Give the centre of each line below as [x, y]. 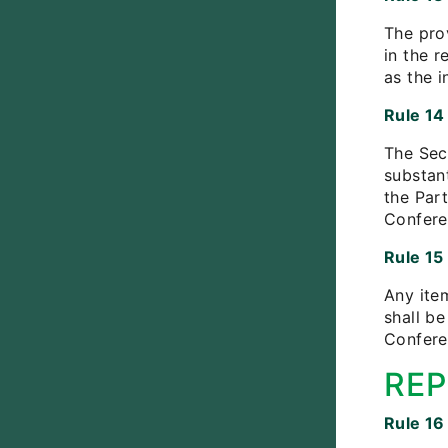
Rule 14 [414, 115]
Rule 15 [414, 257]
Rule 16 [414, 423]
